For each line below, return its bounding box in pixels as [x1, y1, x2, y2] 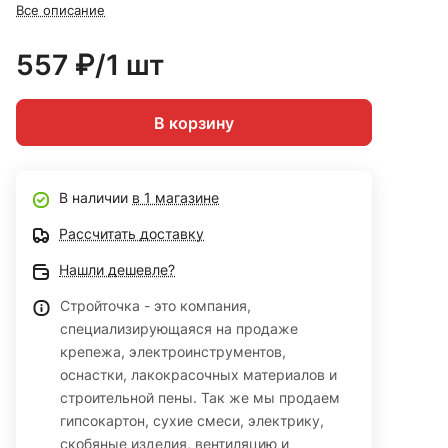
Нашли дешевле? [59, 261, 175, 279]
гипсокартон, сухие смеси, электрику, [60, 412, 324, 430]
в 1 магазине [132, 189, 219, 207]
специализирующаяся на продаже [60, 320, 298, 338]
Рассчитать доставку [59, 225, 204, 243]
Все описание [16, 2, 105, 19]
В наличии [59, 189, 132, 207]
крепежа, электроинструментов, [60, 343, 286, 361]
